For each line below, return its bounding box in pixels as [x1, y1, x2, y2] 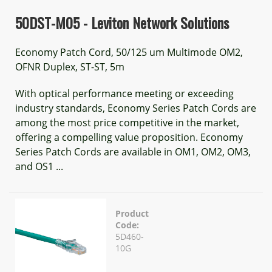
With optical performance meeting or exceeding [15, 87, 234, 100]
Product [115, 208, 149, 219]
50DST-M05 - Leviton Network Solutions [15, 12, 229, 33]
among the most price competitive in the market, [15, 116, 239, 129]
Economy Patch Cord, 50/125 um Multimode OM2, [15, 46, 243, 59]
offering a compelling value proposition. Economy [15, 131, 243, 144]
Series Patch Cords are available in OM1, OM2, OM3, [15, 145, 251, 158]
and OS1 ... [15, 160, 63, 173]
